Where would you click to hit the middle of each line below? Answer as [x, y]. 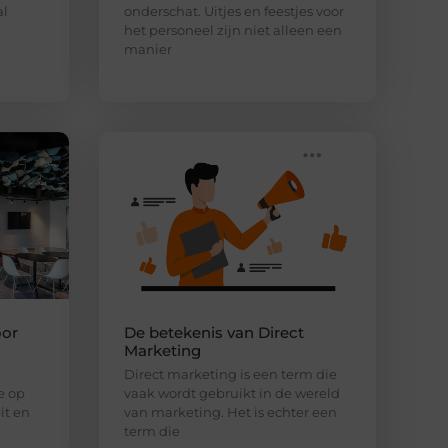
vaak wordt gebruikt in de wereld [231, 392]
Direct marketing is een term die [230, 373]
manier [147, 49]
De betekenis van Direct [213, 332]
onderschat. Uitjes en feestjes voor [233, 11]
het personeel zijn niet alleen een [232, 30]
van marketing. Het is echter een [230, 411]
